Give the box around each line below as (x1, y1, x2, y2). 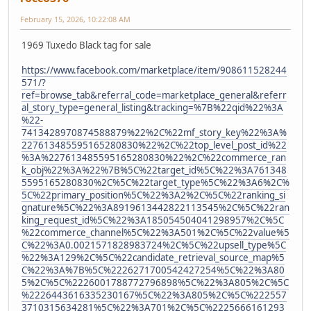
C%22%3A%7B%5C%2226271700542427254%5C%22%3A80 (22, 263, 285, 276)
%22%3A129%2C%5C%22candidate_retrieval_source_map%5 (22, 251, 285, 264)
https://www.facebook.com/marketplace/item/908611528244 (22, 63, 287, 76)
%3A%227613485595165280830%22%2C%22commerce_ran (22, 151, 286, 164)
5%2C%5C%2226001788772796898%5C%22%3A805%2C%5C (22, 276, 289, 289)
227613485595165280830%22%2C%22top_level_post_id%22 (22, 138, 287, 151)
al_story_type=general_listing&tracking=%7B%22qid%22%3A (22, 101, 283, 114)
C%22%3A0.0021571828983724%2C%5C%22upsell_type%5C (22, 238, 286, 251)
